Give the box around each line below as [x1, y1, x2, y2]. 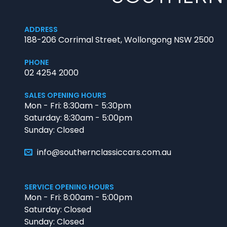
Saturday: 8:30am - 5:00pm [24, 112, 132, 124]
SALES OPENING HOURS [24, 90, 106, 100]
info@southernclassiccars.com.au [37, 146, 171, 158]
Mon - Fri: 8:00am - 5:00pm [24, 192, 132, 203]
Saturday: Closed [24, 204, 91, 215]
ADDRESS [24, 24, 58, 34]
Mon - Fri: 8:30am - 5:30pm [24, 100, 131, 111]
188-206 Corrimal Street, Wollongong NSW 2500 [24, 34, 214, 46]
